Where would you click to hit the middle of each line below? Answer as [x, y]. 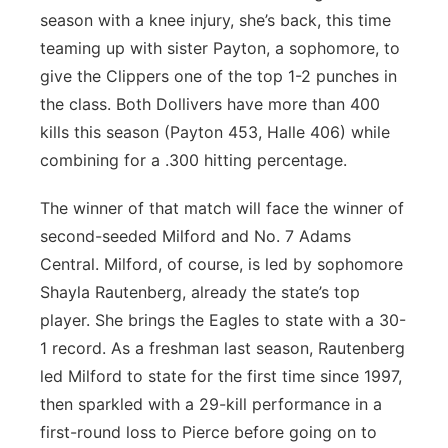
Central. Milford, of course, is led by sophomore [221, 264]
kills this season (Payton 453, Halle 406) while [215, 132]
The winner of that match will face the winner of [222, 208]
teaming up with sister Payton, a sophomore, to [220, 48]
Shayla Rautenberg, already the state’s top [200, 292]
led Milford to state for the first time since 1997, [221, 376]
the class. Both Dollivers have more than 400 [210, 104]
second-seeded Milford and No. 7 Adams [195, 236]
